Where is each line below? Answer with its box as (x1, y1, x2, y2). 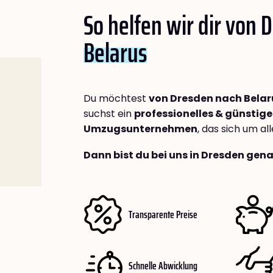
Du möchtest (83, 91, 149, 105)
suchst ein (83, 107, 134, 121)
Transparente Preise (129, 205, 197, 223)
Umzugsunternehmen (83, 122, 197, 136)
